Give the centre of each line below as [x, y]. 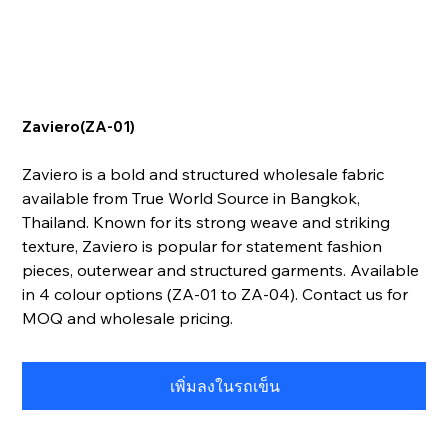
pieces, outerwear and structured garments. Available [221, 270]
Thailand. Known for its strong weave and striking [206, 222]
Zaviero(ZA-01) [79, 127]
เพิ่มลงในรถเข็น [225, 386]
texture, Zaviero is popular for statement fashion [202, 246]
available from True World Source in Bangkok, [191, 198]
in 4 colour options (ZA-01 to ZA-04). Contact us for [215, 294]
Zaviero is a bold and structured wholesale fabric [203, 174]
